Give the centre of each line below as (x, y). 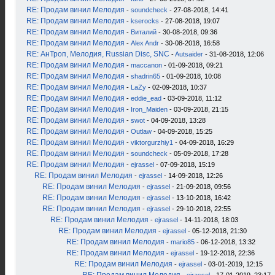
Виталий (144, 32)
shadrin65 (145, 76)
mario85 (183, 242)
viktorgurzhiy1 (152, 142)
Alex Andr (145, 43)
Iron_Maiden (149, 109)
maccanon (146, 65)
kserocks (145, 21)
